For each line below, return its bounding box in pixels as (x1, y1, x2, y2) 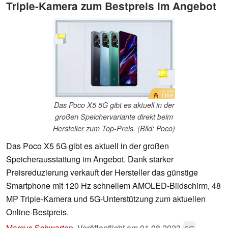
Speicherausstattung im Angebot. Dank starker (6, 153, 174, 165)
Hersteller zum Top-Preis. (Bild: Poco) (53, 123, 175, 134)
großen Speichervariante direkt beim (55, 111, 173, 122)
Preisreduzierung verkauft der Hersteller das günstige (6, 166, 198, 179)
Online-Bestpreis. (6, 206, 69, 218)
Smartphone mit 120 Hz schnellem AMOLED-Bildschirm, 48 (6, 180, 221, 192)
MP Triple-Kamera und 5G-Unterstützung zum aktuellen (6, 193, 206, 205)
